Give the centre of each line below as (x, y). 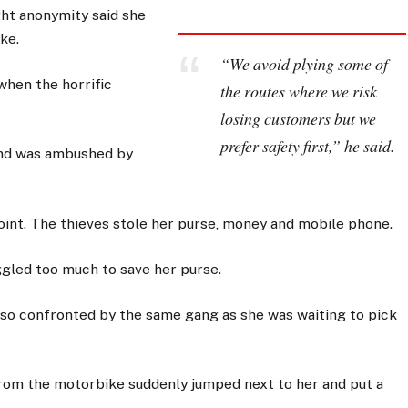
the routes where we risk (298, 92)
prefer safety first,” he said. (307, 146)
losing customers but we (298, 119)
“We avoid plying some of (304, 64)
